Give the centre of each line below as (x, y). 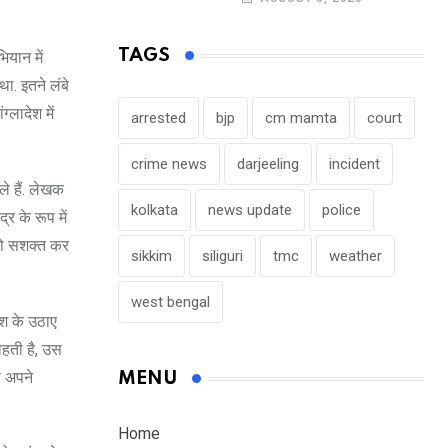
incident (354, 164)
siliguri (222, 256)
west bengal (170, 302)
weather (355, 256)
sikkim (151, 256)
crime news (169, 164)
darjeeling (268, 164)
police (341, 210)
